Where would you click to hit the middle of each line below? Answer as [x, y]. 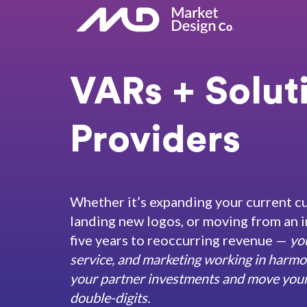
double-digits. [110, 297]
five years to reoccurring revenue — [180, 240]
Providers [155, 140]
